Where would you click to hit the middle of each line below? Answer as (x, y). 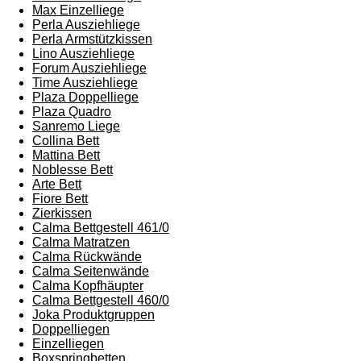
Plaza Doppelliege (85, 97)
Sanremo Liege (76, 126)
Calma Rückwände (87, 257)
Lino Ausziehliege (83, 54)
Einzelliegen (68, 344)
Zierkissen (62, 213)
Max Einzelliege (78, 10)
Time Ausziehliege (85, 83)
